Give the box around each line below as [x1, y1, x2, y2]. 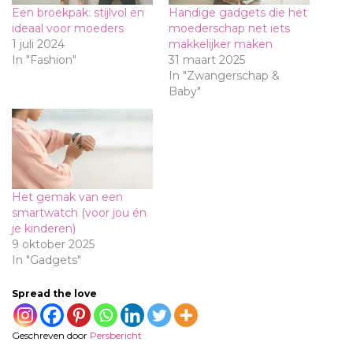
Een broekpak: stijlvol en [12, 6, 144, 20]
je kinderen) [12, 221, 76, 236]
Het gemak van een [12, 190, 123, 205]
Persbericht [90, 329, 142, 342]
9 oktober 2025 [12, 237, 95, 252]
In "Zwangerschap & [169, 69, 280, 84]
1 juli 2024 [12, 37, 65, 52]
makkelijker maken [169, 37, 273, 52]
